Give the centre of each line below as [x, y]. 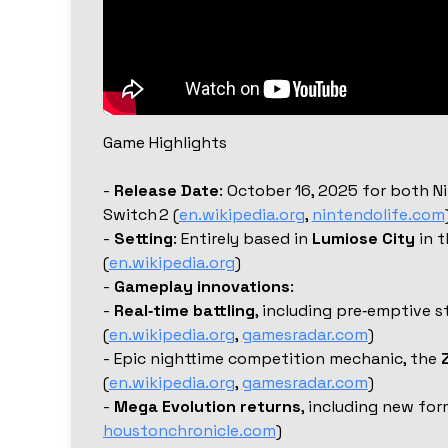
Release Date [166, 191]
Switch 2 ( [140, 215]
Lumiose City [363, 239]
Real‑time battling [184, 311]
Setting [143, 239]
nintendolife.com [378, 215]
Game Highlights [164, 143]
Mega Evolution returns [207, 407]
